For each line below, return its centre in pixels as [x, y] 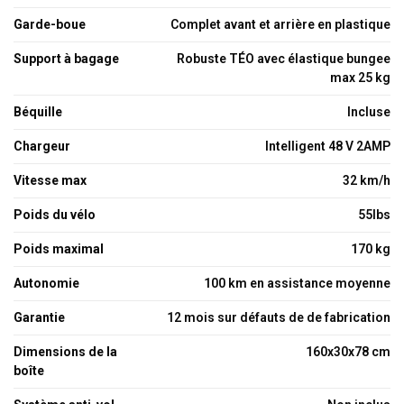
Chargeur [42, 146]
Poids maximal [59, 249]
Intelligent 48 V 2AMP [328, 146]
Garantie [39, 317]
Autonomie [46, 283]
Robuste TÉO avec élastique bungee [284, 59]
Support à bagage [66, 59]
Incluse [369, 112]
